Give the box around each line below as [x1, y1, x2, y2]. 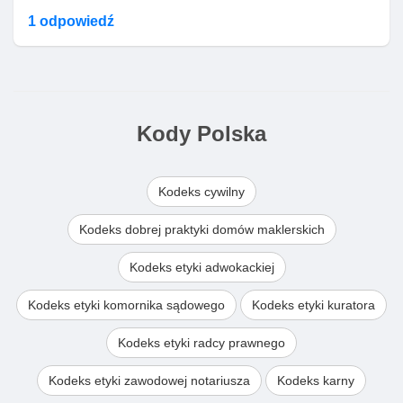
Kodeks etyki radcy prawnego [118, 336, 285, 350]
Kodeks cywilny [158, 184, 245, 199]
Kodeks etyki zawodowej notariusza [49, 373, 250, 388]
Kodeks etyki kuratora [252, 298, 375, 312]
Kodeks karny [277, 373, 354, 388]
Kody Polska [137, 121, 266, 146]
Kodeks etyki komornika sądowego [28, 298, 225, 312]
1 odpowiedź [28, 13, 114, 29]
